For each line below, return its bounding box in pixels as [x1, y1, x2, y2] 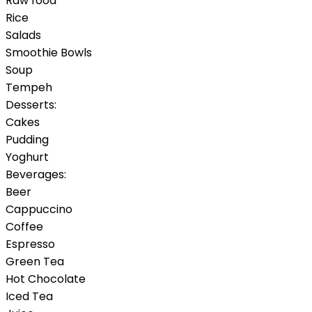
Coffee [6, 218, 43, 235]
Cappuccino [6, 201, 72, 217]
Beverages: [6, 166, 66, 182]
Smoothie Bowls [6, 44, 92, 61]
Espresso [6, 235, 55, 252]
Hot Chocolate [6, 270, 86, 287]
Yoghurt [6, 148, 49, 165]
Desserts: [6, 96, 56, 113]
